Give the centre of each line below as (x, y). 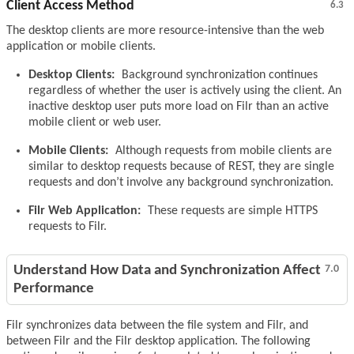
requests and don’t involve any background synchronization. (181, 183)
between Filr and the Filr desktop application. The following (158, 342)
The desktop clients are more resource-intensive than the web (165, 31)
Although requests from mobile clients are (222, 151)
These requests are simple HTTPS (231, 211)
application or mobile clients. (81, 47)
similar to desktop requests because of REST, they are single (181, 167)
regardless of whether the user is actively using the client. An (185, 91)
